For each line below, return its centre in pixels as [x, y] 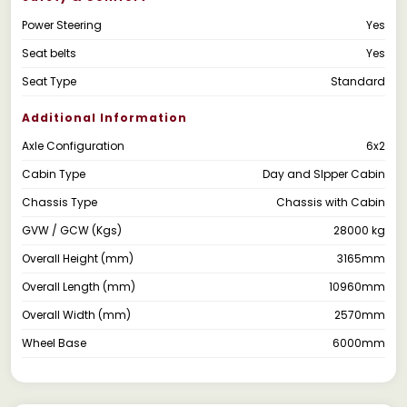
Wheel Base [54, 342]
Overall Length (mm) [79, 286]
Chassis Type [60, 202]
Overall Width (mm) [76, 314]
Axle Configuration [73, 145]
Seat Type [49, 81]
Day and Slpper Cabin [324, 174]
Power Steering [62, 25]
